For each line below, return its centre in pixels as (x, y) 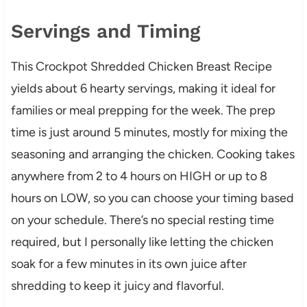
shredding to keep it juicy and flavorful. (117, 286)
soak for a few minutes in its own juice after (128, 264)
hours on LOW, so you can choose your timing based (152, 198)
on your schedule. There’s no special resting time (142, 220)
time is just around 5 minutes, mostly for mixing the (149, 133)
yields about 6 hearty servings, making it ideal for (143, 89)
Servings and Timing (105, 32)
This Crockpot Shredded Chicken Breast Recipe (141, 67)
